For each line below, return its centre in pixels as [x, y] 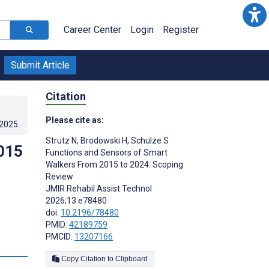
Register [181, 30]
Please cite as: [75, 120]
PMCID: [60, 236]
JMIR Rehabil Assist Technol [99, 188]
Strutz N [61, 140]
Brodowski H [103, 140]
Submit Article [40, 65]
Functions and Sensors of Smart [107, 152]
